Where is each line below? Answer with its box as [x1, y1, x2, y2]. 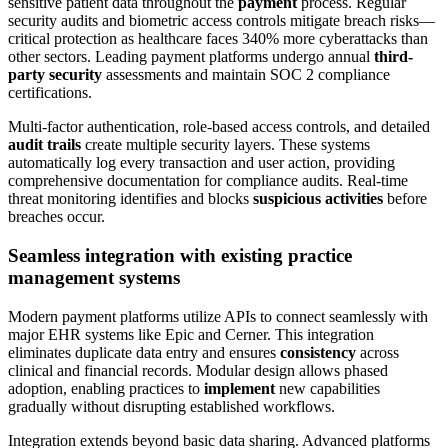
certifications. [8, 84, 92, 102]
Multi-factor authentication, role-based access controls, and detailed [8, 118, 430, 136]
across [356, 343, 399, 361]
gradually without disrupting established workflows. [8, 397, 335, 415]
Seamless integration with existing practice [8, 244, 352, 266]
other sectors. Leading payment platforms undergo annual [8, 48, 374, 66]
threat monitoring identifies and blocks [8, 190, 253, 208]
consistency [280, 343, 356, 361]
